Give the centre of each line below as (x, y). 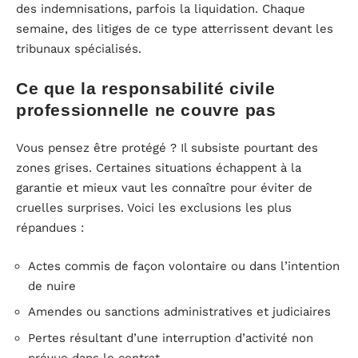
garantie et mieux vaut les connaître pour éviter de (164, 188)
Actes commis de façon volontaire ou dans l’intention (184, 266)
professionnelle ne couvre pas (146, 109)
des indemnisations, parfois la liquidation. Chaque (161, 9)
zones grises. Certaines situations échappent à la (159, 168)
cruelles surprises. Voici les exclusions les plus (154, 208)
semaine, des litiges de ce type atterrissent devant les (175, 29)
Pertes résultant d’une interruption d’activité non (171, 338)
